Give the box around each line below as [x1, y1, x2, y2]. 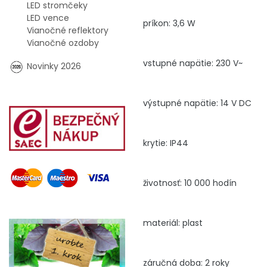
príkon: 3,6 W [143, 17, 195, 29]
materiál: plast [143, 216, 203, 229]
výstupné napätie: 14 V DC [143, 97, 252, 109]
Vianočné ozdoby [27, 37, 99, 49]
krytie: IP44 [143, 136, 188, 149]
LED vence [27, 12, 69, 24]
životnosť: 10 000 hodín [143, 176, 237, 189]
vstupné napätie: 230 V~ [143, 57, 243, 69]
